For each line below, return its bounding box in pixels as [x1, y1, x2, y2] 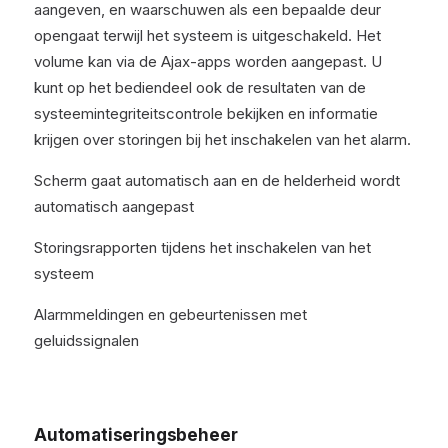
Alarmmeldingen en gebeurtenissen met [34, 305, 307, 324]
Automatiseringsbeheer [34, 425, 238, 445]
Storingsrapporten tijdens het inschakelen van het [34, 238, 371, 257]
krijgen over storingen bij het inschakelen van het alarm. [34, 130, 411, 149]
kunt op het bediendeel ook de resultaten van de [34, 78, 366, 97]
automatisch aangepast [34, 197, 194, 216]
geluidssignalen [34, 331, 139, 350]
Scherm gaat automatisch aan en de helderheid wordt [34, 171, 400, 190]
